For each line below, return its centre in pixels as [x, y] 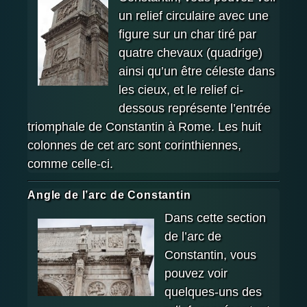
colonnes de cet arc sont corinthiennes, [134, 146]
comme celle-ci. [70, 164]
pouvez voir [196, 273]
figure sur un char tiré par [187, 35]
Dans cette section [215, 218]
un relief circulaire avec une [194, 16]
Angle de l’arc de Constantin [109, 195]
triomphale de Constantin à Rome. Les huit [144, 127]
